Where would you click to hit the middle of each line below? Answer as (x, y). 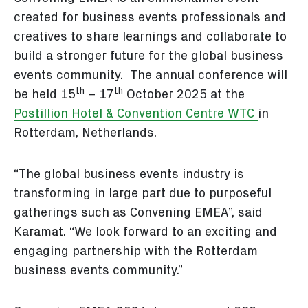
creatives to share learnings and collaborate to (150, 37)
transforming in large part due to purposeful (143, 194)
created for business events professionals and (150, 18)
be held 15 (45, 95)
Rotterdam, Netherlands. (85, 133)
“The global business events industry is (129, 175)
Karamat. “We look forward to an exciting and (145, 232)
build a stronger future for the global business (148, 56)
